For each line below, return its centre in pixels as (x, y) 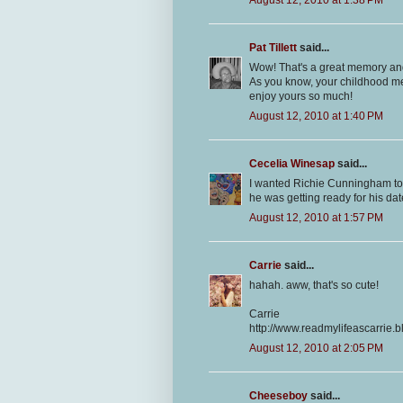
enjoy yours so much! (301, 96)
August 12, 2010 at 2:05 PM (316, 348)
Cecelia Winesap (292, 163)
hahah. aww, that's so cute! (314, 285)
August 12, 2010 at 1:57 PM (316, 217)
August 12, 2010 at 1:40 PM (316, 116)
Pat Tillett (273, 47)
